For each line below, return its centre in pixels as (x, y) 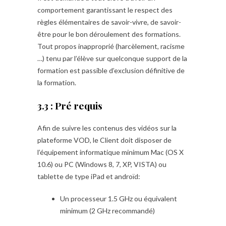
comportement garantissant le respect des (105, 10)
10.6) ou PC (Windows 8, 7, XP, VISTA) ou (102, 164)
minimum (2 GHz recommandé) (107, 211)
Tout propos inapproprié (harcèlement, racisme (111, 46)
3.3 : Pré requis (70, 105)
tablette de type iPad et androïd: (89, 176)
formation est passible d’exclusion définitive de (111, 70)
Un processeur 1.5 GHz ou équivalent (119, 199)
